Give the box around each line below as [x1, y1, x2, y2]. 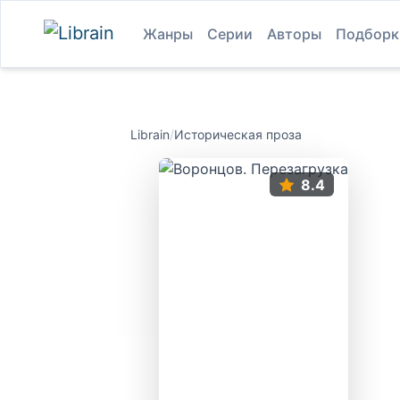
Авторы [267, 25, 321, 43]
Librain [130, 127, 170, 142]
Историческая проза [174, 127, 302, 142]
